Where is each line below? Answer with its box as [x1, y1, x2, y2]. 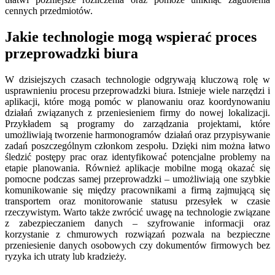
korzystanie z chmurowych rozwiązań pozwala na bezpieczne [5, 228, 270, 239]
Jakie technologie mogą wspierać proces [5, 28, 257, 45]
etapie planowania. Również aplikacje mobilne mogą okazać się [5, 162, 270, 173]
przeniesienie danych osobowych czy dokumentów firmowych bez [5, 239, 270, 250]
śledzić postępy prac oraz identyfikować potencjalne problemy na [5, 151, 270, 162]
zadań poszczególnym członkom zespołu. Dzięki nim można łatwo [5, 140, 270, 151]
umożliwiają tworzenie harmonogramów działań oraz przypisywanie [5, 129, 270, 140]
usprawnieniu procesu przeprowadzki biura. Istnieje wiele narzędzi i [5, 85, 270, 96]
